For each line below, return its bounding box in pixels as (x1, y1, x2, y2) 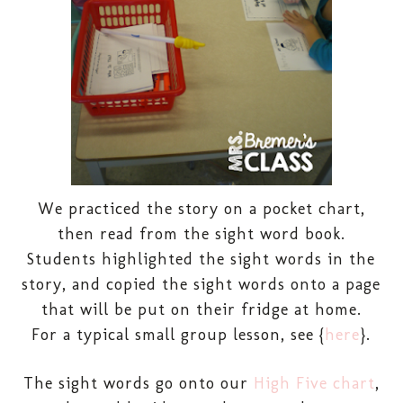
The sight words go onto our (22, 372, 254, 393)
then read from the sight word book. (57, 223, 345, 244)
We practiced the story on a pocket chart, (37, 198, 365, 219)
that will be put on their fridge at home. (40, 299, 362, 319)
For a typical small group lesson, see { (31, 324, 326, 345)
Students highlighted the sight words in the (27, 248, 376, 269)
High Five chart (253, 372, 375, 393)
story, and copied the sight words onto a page (22, 273, 381, 294)
